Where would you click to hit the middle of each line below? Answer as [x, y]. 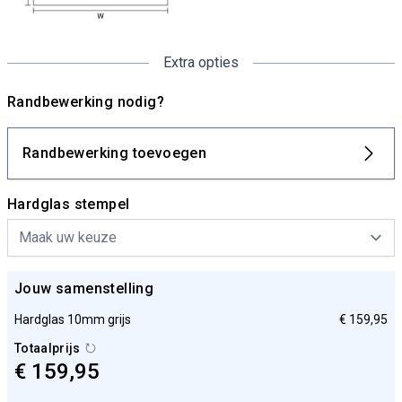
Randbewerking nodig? [86, 102]
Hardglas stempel [69, 204]
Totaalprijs [48, 348]
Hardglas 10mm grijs [73, 319]
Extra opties [201, 62]
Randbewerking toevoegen [115, 153]
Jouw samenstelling [84, 288]
